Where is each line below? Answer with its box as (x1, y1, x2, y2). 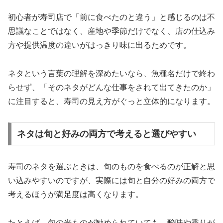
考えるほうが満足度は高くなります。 (8, 190, 143, 199)
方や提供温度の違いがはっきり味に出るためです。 (8, 40, 191, 49)
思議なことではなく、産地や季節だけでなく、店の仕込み (8, 26, 215, 35)
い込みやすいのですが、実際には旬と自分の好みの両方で (8, 176, 215, 185)
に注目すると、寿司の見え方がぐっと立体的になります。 (8, 97, 215, 106)
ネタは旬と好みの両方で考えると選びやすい (16, 129, 196, 139)
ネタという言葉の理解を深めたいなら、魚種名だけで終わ (8, 69, 215, 78)
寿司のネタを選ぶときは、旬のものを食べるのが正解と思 (8, 162, 215, 171)
